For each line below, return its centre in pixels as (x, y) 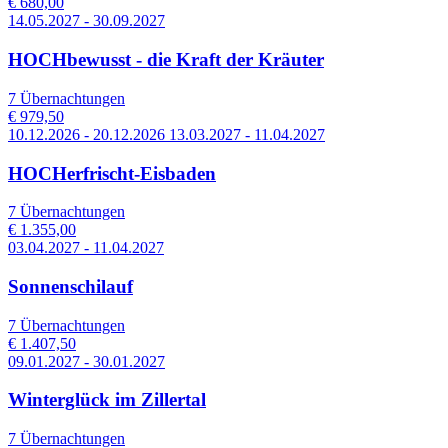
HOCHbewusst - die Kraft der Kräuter (166, 60)
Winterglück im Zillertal (107, 400)
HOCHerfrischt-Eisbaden (112, 173)
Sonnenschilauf (70, 286)
